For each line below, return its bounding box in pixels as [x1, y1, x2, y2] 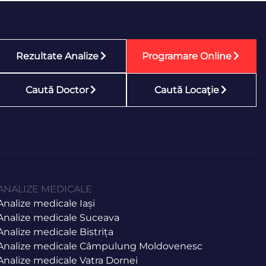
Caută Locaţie [154, 84, 220, 96]
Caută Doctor [26, 84, 88, 96]
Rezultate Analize [15, 50, 99, 62]
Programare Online [142, 50, 232, 62]
